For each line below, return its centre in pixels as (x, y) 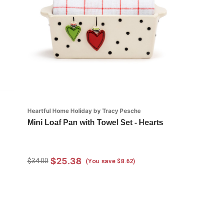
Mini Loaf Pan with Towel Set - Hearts (95, 122)
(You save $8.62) (110, 161)
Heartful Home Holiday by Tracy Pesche (84, 110)
